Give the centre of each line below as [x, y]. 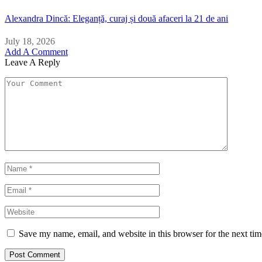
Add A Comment [36, 51]
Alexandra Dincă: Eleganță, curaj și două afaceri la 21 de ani [116, 18]
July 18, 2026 [30, 41]
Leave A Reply [32, 62]
